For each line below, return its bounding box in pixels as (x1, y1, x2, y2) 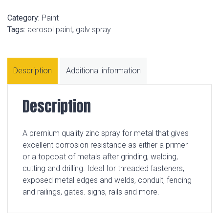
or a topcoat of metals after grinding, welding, (22, 152, 178, 162)
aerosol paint (27, 25, 72, 35)
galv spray (76, 25, 111, 35)
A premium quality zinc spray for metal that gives (22, 129, 189, 138)
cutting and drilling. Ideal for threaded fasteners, (22, 164, 184, 174)
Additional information (66, 66, 141, 76)
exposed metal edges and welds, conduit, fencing (22, 175, 192, 185)
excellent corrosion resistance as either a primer (22, 140, 188, 150)
